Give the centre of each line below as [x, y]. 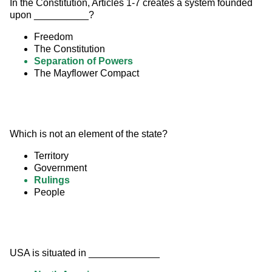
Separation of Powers [83, 61]
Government [60, 168]
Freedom [53, 37]
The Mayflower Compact [87, 73]
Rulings [52, 180]
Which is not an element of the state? [89, 134]
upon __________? [52, 15]
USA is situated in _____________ [85, 253]
